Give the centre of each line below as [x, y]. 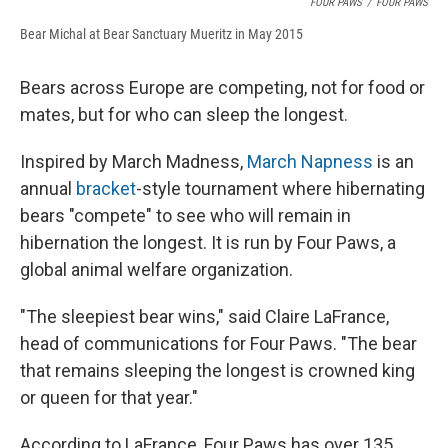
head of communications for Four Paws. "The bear [218, 344]
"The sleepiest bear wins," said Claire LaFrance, [204, 317]
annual [48, 189]
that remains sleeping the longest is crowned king [217, 371]
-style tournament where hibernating [280, 189]
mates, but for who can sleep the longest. [184, 115]
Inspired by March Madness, [133, 162]
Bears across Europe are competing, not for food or [222, 88]
